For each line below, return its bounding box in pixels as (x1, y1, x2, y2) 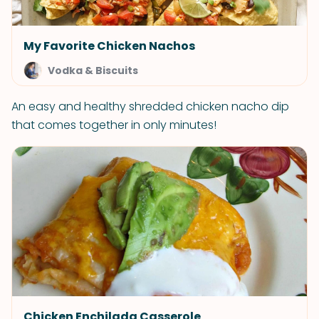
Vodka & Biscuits (48, 63, 138, 78)
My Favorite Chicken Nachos (23, 38, 195, 54)
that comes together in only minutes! (11, 117, 216, 133)
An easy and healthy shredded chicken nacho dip (11, 98, 289, 115)
